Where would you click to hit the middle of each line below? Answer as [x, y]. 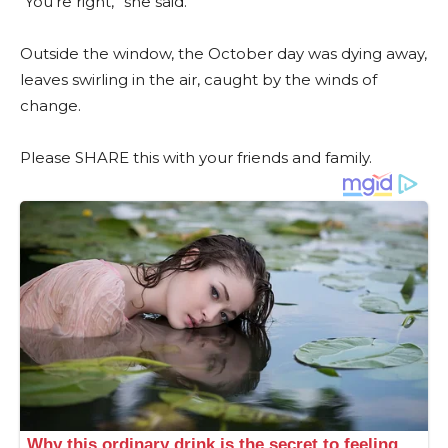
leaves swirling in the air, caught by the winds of [198, 80]
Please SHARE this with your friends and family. [196, 158]
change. [50, 106]
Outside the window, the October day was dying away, [223, 54]
